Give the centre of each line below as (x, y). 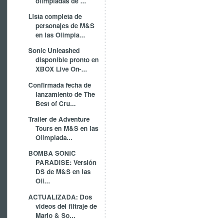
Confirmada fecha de (60, 85)
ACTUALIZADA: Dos (60, 197)
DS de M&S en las (63, 172)
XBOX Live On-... (62, 69)
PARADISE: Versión (66, 163)
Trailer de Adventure (59, 119)
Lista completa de (55, 17)
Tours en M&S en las (67, 128)
